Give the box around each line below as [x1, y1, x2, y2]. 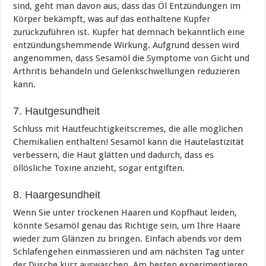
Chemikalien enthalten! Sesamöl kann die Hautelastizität [13, 136, 245, 147]
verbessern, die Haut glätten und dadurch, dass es [13, 149, 214, 160]
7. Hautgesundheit [13, 104, 100, 117]
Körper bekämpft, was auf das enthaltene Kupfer [13, 13, 211, 24]
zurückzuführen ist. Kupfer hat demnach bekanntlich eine [13, 26, 245, 37]
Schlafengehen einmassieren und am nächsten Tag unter [13, 246, 245, 257]
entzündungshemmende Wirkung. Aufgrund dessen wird [13, 39, 240, 50]
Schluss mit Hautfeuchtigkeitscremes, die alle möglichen [13, 123, 243, 134]
